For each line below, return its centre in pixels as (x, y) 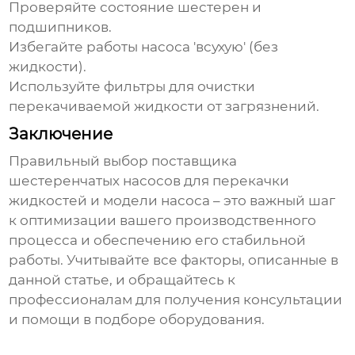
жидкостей (48, 201)
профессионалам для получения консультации (176, 300)
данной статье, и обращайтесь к (122, 280)
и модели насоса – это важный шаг (212, 201)
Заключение (61, 134)
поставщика (195, 161)
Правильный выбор (80, 161)
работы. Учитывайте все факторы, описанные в (174, 260)
